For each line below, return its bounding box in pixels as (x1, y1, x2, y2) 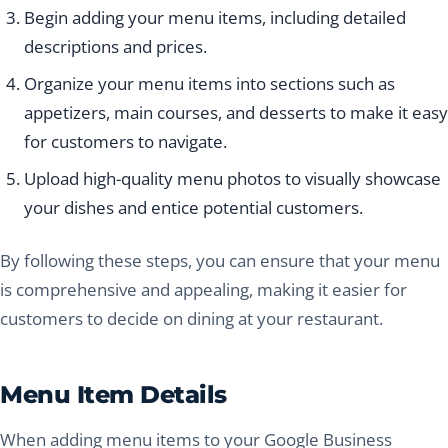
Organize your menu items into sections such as (24, 72, 395, 96)
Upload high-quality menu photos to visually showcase (24, 167, 441, 191)
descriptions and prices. (24, 35, 207, 59)
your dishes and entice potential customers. (24, 196, 363, 220)
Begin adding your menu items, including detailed (24, 6, 406, 30)
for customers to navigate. (24, 130, 227, 154)
